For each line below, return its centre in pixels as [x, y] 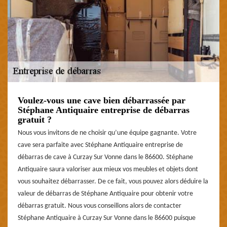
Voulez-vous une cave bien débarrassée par [102, 100]
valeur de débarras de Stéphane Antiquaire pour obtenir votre [105, 194]
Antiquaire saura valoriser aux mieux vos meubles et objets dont [108, 169]
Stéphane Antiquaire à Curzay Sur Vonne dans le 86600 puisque [107, 218]
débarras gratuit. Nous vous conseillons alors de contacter [100, 206]
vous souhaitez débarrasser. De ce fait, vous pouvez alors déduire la [113, 181]
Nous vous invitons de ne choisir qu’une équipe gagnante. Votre [107, 133]
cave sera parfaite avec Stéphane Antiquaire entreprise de [100, 145]
